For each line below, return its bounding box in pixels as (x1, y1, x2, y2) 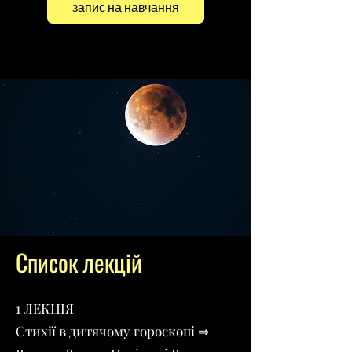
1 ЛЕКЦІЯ (16, 299, 74, 317)
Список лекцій (16, 244, 142, 280)
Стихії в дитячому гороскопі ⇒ (16, 322, 209, 339)
